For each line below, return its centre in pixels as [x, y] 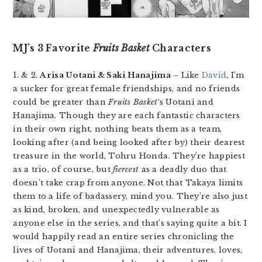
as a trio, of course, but [63, 169]
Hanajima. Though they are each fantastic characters [127, 115]
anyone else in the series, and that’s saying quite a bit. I [130, 223]
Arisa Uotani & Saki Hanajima [105, 75]
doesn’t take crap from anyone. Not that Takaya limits [128, 182]
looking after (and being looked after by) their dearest [129, 142]
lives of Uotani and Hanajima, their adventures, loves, [128, 250]
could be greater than [61, 102]
